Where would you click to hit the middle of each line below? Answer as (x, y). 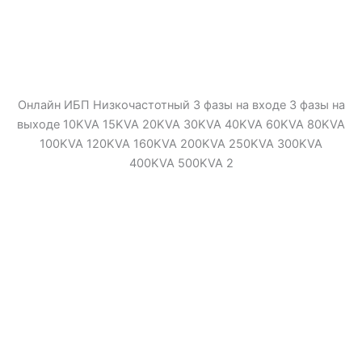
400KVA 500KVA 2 (181, 164)
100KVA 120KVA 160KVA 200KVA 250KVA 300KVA (181, 144)
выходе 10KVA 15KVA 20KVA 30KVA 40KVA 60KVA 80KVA (181, 125)
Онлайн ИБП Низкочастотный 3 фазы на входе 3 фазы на (181, 105)
